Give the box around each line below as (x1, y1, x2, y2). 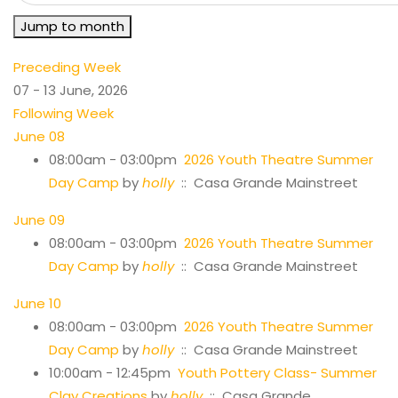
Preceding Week (13, 57, 121, 76)
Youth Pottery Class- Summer (178, 362, 377, 382)
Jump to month (20, 16, 124, 36)
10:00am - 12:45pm (49, 362, 178, 382)
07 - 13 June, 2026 (13, 80, 128, 99)
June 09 (13, 210, 65, 229)
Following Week (13, 103, 114, 123)
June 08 (13, 126, 65, 146)
